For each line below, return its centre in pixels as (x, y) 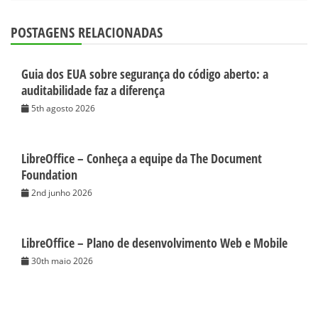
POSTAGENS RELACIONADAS (87, 32)
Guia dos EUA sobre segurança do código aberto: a (145, 73)
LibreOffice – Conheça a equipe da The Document (142, 158)
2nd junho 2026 (62, 192)
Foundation (49, 174)
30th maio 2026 (62, 261)
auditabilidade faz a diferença (93, 90)
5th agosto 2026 (63, 108)
